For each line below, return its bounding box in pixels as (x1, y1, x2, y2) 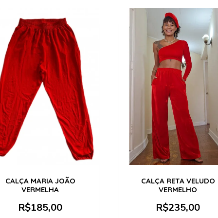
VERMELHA (21, 184, 59, 194)
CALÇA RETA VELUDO (141, 176, 215, 185)
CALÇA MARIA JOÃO (5, 176, 75, 185)
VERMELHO (159, 184, 197, 194)
